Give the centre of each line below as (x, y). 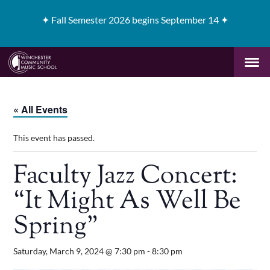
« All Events (41, 110)
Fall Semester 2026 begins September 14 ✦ (140, 19)
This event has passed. (54, 138)
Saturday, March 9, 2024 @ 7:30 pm (80, 251)
